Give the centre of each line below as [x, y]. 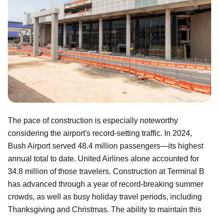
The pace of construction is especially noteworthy [93, 120]
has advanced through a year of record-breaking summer [106, 184]
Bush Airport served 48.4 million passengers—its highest [106, 146]
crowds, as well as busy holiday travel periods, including [105, 197]
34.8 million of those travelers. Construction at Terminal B [106, 171]
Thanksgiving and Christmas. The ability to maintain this [105, 209]
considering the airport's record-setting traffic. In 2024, [100, 133]
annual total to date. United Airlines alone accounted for [103, 158]
